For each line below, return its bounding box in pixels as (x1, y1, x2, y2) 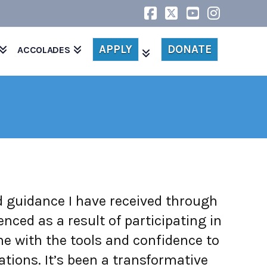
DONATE (167, 43, 212, 56)
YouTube (194, 16, 249, 37)
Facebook (152, 16, 214, 37)
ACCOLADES (17, 44, 70, 55)
